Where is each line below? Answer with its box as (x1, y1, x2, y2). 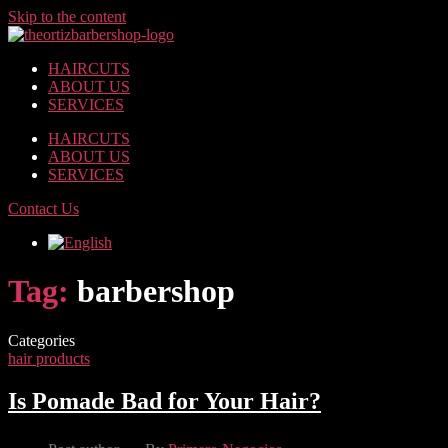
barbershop (77, 273, 235, 310)
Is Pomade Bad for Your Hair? (8, 387, 321, 414)
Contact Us (8, 200, 79, 217)
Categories (8, 331, 75, 349)
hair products (8, 349, 90, 367)
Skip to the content (8, 8, 126, 25)
